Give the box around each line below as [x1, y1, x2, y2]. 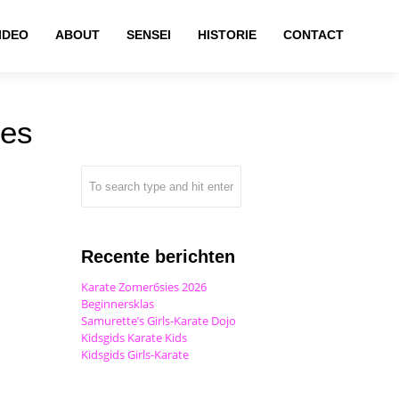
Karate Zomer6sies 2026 [81, 279, 207, 295]
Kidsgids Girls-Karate [81, 346, 189, 362]
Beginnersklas [81, 296, 154, 312]
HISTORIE [198, 28, 257, 42]
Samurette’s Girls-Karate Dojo [81, 313, 236, 329]
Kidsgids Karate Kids [81, 330, 187, 346]
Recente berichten [81, 247, 235, 266]
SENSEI [126, 28, 172, 42]
